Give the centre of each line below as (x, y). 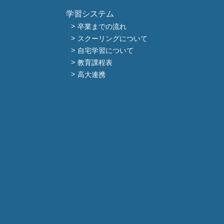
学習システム (90, 14)
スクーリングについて (112, 38)
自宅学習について (105, 50)
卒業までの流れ (102, 26)
